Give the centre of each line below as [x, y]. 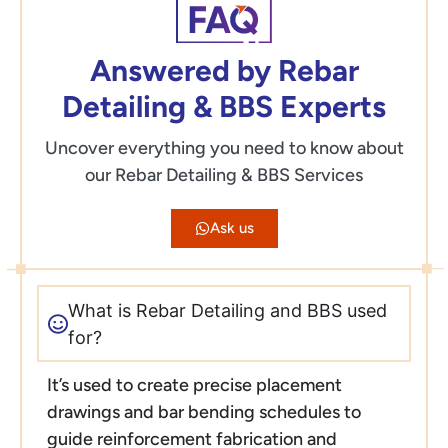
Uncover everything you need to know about [224, 148]
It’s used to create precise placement [194, 385]
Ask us [231, 228]
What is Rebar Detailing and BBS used [227, 310]
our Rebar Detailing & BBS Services [224, 175]
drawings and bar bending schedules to [203, 412]
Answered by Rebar [224, 71]
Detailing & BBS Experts [224, 107]
